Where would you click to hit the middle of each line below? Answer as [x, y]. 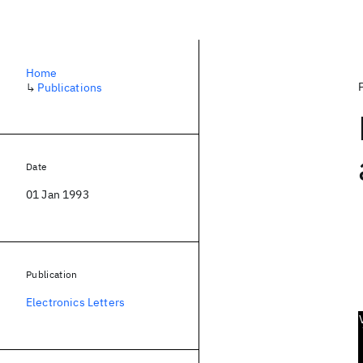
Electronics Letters [76, 302]
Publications [70, 88]
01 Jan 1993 [58, 194]
